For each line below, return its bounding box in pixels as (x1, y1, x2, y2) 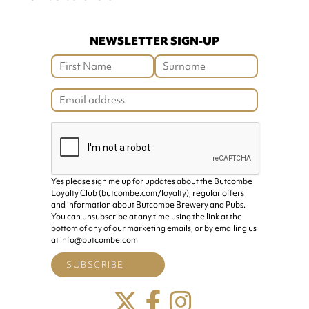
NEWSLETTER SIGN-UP (90, 32, 219, 48)
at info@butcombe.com (51, 234, 138, 246)
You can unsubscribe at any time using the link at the (51, 210, 242, 222)
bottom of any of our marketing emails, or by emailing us (51, 222, 257, 234)
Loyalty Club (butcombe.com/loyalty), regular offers (51, 187, 244, 199)
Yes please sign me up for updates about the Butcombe (51, 175, 252, 187)
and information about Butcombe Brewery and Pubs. (51, 199, 246, 210)
